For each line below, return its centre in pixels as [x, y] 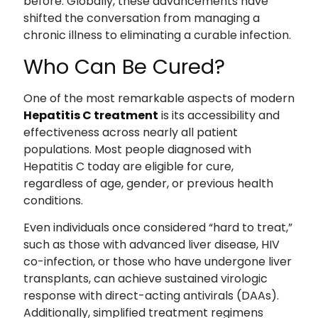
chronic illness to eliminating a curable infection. [157, 35]
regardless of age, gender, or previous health [148, 183]
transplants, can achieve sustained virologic [145, 279]
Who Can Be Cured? [124, 66]
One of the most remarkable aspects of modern [159, 98]
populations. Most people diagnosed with [137, 149]
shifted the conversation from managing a [141, 18]
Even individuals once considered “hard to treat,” [158, 228]
